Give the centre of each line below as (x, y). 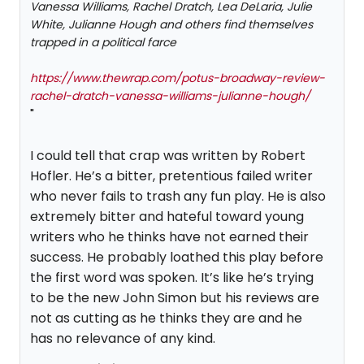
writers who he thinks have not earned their (169, 237)
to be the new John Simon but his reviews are (175, 298)
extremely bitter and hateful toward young (167, 217)
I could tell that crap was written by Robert (168, 156)
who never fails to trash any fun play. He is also (178, 196)
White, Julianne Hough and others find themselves (171, 24)
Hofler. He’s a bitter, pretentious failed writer (171, 176)
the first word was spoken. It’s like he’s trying (172, 277)
